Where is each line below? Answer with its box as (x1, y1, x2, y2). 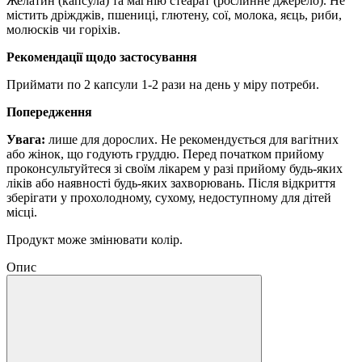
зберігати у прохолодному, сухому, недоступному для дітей (6, 190, 331, 204)
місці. (6, 204, 37, 219)
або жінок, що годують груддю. (6, 146, 183, 161)
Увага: (6, 132, 48, 146)
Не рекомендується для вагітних (161, 132, 339, 146)
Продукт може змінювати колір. (6, 232, 183, 246)
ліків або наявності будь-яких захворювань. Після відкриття (6, 175, 335, 190)
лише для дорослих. (48, 132, 161, 146)
